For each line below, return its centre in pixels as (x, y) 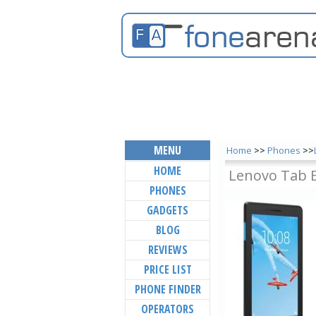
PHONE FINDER (168, 289)
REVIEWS (168, 250)
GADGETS (168, 210)
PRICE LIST (168, 269)
